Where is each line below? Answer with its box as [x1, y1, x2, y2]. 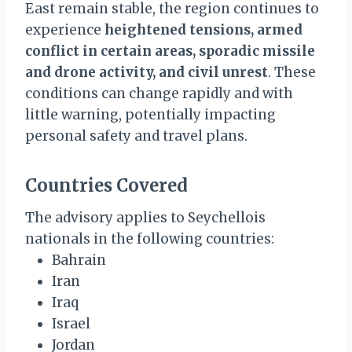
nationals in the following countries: [25, 230, 274, 248]
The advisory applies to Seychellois [25, 209, 266, 227]
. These [268, 64, 316, 82]
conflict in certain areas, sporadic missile [25, 42, 315, 60]
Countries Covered [25, 174, 188, 197]
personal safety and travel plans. [25, 127, 247, 145]
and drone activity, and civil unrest [25, 64, 268, 82]
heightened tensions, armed [104, 21, 302, 39]
